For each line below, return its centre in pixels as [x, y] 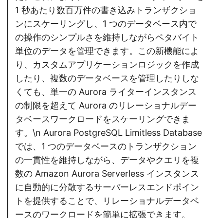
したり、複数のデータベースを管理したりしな [107, 78]
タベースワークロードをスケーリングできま [103, 119]
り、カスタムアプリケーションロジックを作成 [107, 65]
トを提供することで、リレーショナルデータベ [107, 201]
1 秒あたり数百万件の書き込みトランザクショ [106, 10]
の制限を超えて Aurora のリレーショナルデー [106, 106]
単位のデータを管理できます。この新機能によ [107, 51]
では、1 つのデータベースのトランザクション [106, 146]
